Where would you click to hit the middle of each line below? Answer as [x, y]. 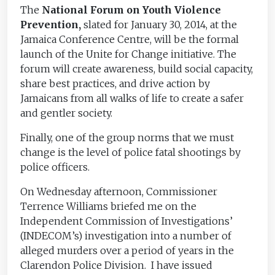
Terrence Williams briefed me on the [109, 206]
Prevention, [51, 24]
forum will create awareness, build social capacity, [137, 68]
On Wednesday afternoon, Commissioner [119, 191]
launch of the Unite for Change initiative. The [129, 54]
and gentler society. [67, 113]
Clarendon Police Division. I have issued [117, 265]
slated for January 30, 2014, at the [159, 24]
